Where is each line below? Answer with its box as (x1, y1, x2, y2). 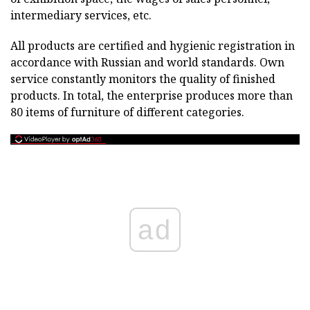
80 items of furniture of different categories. (10, 104, 244, 120)
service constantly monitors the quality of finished (10, 71, 275, 86)
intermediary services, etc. (10, 8, 152, 23)
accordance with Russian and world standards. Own (10, 55, 284, 70)
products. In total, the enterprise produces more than (10, 88, 293, 103)
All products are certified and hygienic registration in (10, 38, 295, 53)
